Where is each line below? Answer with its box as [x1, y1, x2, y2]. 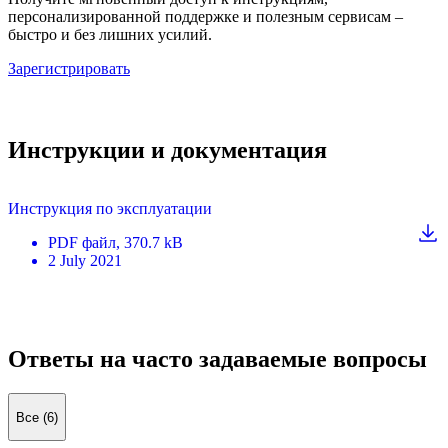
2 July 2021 [48, 252, 122, 270]
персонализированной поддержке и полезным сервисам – [8, 7, 403, 25]
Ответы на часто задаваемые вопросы [8, 346, 427, 373]
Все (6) [16, 409, 58, 425]
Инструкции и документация [8, 137, 327, 164]
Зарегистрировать [8, 59, 130, 77]
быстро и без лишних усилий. [8, 25, 212, 43]
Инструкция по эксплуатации [8, 200, 212, 218]
